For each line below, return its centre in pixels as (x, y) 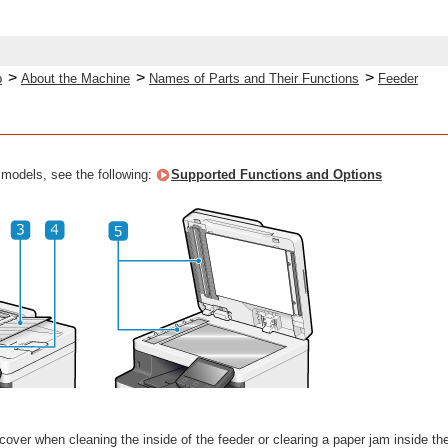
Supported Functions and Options (276, 174)
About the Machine (75, 78)
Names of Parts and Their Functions (254, 78)
